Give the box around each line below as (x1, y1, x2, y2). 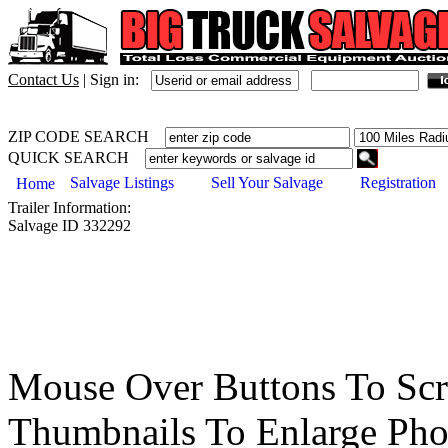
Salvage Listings (70, 174, 174, 192)
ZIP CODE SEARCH (8, 128, 165, 145)
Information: (49, 199, 131, 216)
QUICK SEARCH (8, 149, 145, 166)
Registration (360, 174, 436, 192)
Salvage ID (8, 217, 79, 234)
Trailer (8, 199, 49, 216)
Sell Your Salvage (211, 174, 323, 192)
